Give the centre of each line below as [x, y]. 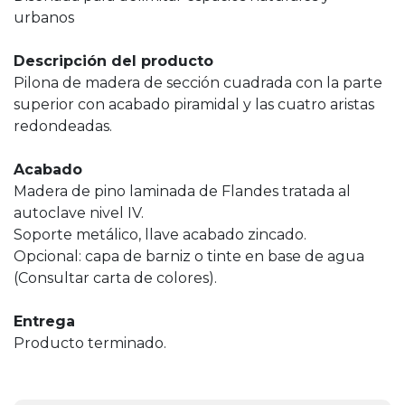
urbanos [44, 18]
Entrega [44, 321]
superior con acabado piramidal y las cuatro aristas [194, 104]
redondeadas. [63, 126]
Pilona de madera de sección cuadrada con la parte [198, 83]
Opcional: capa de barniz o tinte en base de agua [189, 256]
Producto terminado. [90, 343]
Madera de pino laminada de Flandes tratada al [182, 191]
